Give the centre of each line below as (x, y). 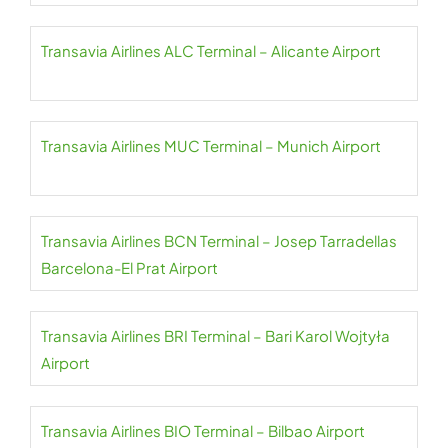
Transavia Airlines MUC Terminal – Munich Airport (211, 146)
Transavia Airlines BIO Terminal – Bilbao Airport (203, 431)
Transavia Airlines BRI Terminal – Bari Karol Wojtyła (215, 336)
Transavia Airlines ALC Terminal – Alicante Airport (211, 51)
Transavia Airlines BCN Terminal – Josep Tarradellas (219, 241)
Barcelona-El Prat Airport (129, 268)
